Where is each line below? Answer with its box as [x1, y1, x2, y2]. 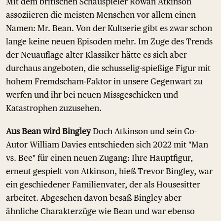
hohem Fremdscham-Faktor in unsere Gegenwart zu [6, 76, 203, 86]
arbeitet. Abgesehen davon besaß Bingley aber [6, 193, 182, 203]
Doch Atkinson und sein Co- [91, 126, 197, 136]
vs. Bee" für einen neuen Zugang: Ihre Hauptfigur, [6, 153, 193, 163]
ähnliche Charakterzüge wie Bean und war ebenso [6, 206, 195, 216]
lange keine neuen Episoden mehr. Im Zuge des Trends [6, 37, 213, 46]
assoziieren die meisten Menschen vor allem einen [6, 10, 196, 20]
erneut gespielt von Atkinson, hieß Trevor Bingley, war [6, 166, 213, 176]
